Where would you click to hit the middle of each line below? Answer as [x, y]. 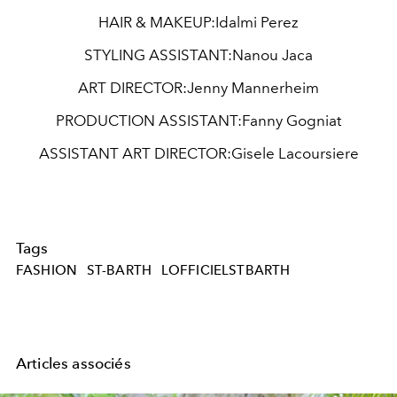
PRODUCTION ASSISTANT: [149, 120]
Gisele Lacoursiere [295, 153]
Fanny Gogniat [292, 120]
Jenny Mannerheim [253, 87]
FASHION [47, 271]
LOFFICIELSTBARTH [226, 271]
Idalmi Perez [257, 22]
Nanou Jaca [272, 54]
